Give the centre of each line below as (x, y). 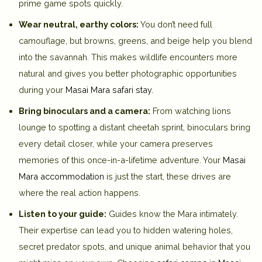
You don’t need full (175, 24)
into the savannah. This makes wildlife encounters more (128, 57)
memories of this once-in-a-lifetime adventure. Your (121, 160)
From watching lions (191, 111)
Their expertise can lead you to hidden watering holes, (126, 230)
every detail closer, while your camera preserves (116, 143)
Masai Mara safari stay (108, 89)
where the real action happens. (80, 192)
